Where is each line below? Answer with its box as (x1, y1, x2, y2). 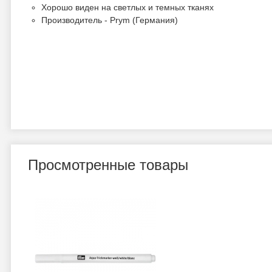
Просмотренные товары (28, 157, 188, 173)
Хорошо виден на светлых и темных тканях (41, 2, 214, 12)
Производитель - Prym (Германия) (41, 15, 178, 25)
